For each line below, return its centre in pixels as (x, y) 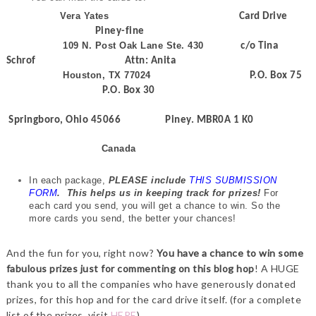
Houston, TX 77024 (107, 75)
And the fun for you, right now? (81, 253)
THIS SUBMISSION (233, 181)
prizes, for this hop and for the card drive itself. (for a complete (154, 299)
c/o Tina (241, 46)
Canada (71, 148)
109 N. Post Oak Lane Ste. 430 (133, 45)
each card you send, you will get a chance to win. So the (155, 206)
